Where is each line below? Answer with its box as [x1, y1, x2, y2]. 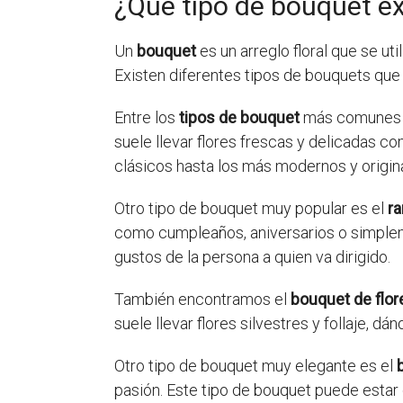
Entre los [114, 108, 179, 128]
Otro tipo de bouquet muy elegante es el [114, 356, 397, 376]
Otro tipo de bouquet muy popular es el [114, 199, 388, 219]
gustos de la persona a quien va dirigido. [114, 247, 390, 267]
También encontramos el [114, 290, 291, 309]
